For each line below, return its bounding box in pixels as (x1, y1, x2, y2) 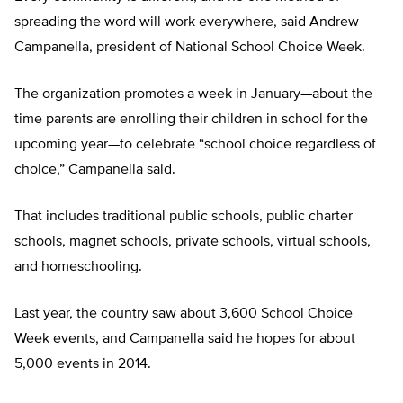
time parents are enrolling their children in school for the (14, 112, 368, 128)
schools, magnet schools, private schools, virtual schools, (14, 235, 371, 250)
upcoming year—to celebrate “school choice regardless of (14, 138, 376, 153)
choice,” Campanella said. (14, 163, 175, 178)
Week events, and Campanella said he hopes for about (14, 332, 355, 347)
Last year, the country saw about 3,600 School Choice (14, 307, 353, 322)
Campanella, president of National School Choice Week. (14, 40, 365, 56)
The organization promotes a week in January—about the (14, 87, 372, 103)
